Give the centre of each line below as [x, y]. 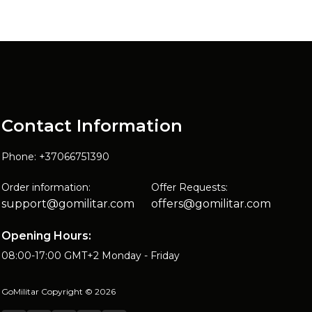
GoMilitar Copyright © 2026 [58, 291]
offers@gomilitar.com [211, 204]
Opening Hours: [46, 236]
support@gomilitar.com [68, 204]
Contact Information [92, 126]
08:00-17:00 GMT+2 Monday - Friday [91, 256]
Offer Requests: [189, 187]
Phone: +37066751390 [55, 157]
